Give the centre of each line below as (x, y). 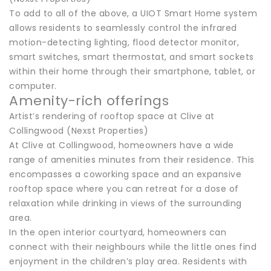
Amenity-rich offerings (89, 100)
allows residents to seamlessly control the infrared (123, 28)
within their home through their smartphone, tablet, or (132, 71)
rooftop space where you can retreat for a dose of (124, 188)
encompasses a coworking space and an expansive (125, 174)
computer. (33, 86)
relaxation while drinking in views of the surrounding (126, 203)
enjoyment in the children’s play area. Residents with (128, 261)
